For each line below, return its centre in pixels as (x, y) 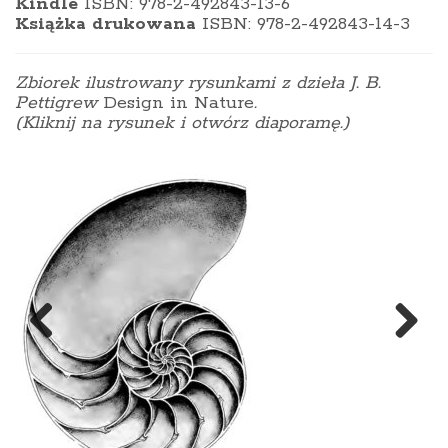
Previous (67, 356)
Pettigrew (59, 102)
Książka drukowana (108, 23)
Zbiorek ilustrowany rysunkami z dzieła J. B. (198, 82)
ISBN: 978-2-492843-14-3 (306, 23)
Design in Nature (178, 102)
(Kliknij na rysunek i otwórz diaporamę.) (182, 122)
